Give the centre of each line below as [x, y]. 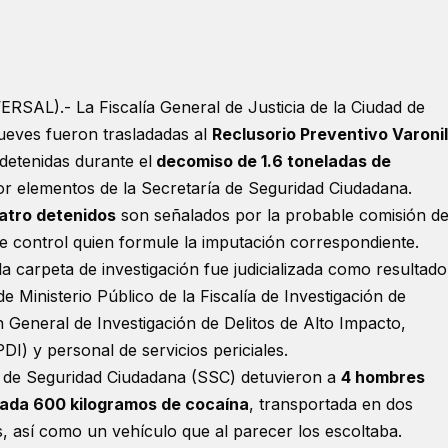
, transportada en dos [331, 403]
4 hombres [383, 376]
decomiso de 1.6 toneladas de [271, 160]
